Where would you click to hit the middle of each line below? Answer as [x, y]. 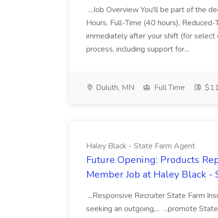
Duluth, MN [114, 88]
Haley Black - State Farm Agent [141, 146]
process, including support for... [138, 49]
